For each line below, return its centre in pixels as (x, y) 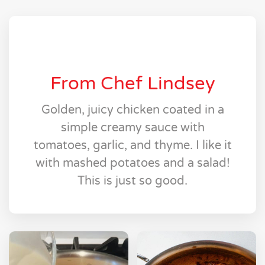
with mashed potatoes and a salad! (132, 164)
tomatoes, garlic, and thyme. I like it (132, 146)
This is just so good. (132, 181)
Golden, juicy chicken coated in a (132, 110)
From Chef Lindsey (132, 84)
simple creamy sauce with (132, 128)
